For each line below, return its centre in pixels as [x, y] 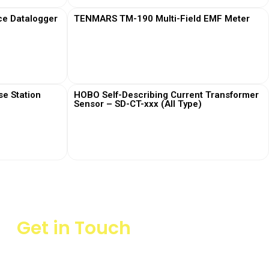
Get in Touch [74, 228]
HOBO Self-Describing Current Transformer [166, 95]
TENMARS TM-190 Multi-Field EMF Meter [162, 19]
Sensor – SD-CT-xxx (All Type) [138, 104]
